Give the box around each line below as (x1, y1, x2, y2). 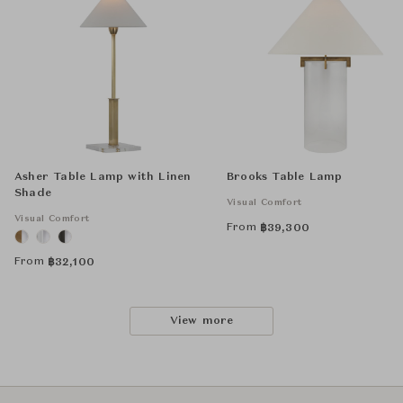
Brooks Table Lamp (227, 172, 343, 184)
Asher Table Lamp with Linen (14, 172, 192, 184)
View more (169, 316, 234, 327)
